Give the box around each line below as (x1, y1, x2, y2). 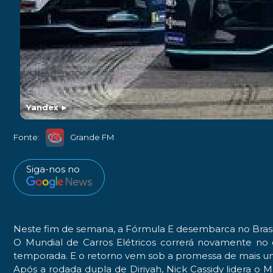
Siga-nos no (26, 163, 80, 175)
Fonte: (13, 132, 40, 143)
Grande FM (70, 132, 115, 143)
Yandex (26, 102, 59, 112)
